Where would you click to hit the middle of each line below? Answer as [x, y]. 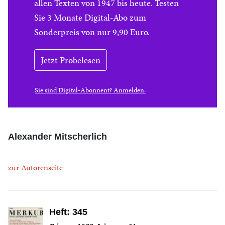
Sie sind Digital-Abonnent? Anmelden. [90, 90]
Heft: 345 [68, 212]
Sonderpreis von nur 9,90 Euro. [92, 32]
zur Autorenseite [35, 167]
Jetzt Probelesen [71, 60]
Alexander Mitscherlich [58, 137]
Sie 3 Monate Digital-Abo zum [90, 17]
